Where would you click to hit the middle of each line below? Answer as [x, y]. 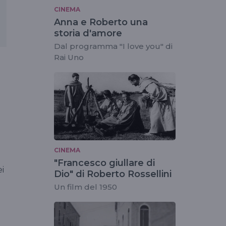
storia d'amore [88, 33]
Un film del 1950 [86, 187]
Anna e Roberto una [101, 22]
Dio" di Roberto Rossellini [113, 174]
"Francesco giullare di [104, 163]
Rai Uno [69, 57]
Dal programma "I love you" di [113, 46]
